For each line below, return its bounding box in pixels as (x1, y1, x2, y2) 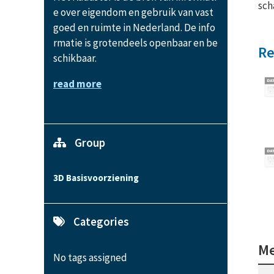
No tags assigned (53, 251, 127, 265)
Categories (71, 215, 129, 229)
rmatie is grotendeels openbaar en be (53, 36, 218, 50)
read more (53, 77, 102, 91)
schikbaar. (53, 51, 97, 65)
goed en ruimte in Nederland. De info (53, 21, 215, 35)
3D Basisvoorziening (53, 171, 139, 183)
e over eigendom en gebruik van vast (53, 6, 213, 20)
